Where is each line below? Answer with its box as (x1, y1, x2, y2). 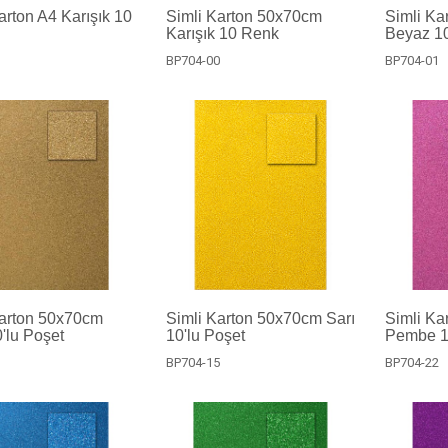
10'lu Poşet (165, 326, 245, 344)
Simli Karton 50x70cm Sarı (165, 309, 355, 327)
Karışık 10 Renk (165, 25, 279, 43)
